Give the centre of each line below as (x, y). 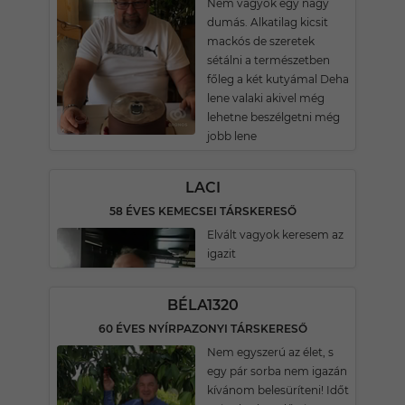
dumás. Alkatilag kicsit (268, 22)
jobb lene (232, 136)
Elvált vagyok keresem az (275, 235)
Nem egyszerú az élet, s (270, 352)
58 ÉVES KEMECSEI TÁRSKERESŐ (202, 211)
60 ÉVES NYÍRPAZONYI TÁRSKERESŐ (202, 329)
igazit (221, 254)
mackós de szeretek (261, 41)
